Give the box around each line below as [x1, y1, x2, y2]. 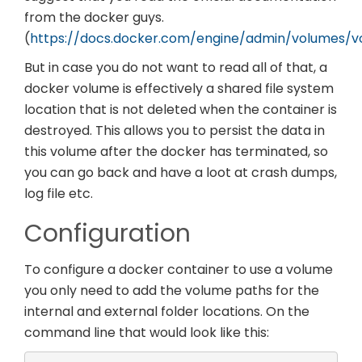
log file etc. [24, 184, 93, 204]
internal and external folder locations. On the [24, 302, 309, 322]
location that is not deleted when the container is [24, 100, 337, 120]
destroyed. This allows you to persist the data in [24, 121, 325, 141]
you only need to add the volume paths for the [24, 281, 319, 301]
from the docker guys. [24, 8, 164, 27]
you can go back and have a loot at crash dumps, [24, 163, 337, 183]
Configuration [24, 217, 191, 251]
